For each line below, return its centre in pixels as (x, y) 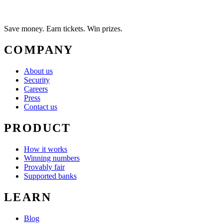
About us (38, 71)
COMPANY (39, 50)
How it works (46, 149)
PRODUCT (38, 128)
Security (37, 80)
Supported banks (50, 176)
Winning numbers (52, 158)
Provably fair (44, 167)
